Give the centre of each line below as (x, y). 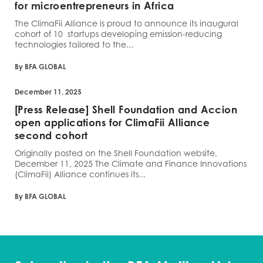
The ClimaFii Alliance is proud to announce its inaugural (127, 23)
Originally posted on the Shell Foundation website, (116, 153)
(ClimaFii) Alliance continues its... (80, 174)
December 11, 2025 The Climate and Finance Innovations (131, 163)
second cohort (51, 135)
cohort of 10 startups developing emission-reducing (118, 33)
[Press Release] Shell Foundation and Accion (126, 109)
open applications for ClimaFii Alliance (112, 122)
